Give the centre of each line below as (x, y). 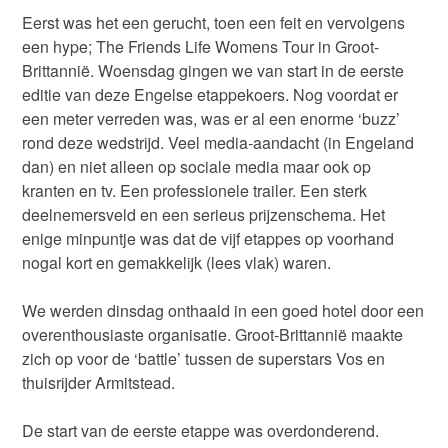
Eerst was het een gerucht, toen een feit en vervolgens (214, 23)
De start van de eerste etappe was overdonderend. (201, 431)
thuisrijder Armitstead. (99, 383)
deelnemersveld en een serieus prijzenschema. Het (204, 215)
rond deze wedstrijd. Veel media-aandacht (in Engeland (218, 143)
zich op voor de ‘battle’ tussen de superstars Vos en (204, 359)
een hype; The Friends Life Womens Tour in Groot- (201, 47)
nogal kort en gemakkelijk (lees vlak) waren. (177, 263)
